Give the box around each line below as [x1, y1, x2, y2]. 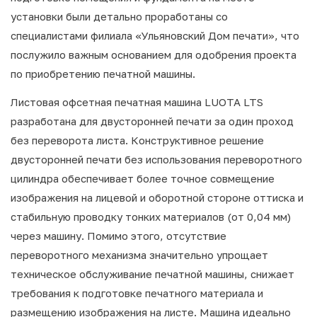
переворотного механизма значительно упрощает [11, 248, 268, 261]
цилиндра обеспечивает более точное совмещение [11, 172, 275, 185]
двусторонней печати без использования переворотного [11, 153, 302, 166]
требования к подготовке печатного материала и [11, 287, 263, 299]
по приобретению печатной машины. [11, 67, 195, 80]
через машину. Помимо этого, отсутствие [11, 229, 226, 242]
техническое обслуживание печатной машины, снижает [11, 267, 294, 280]
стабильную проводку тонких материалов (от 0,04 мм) [11, 210, 291, 223]
